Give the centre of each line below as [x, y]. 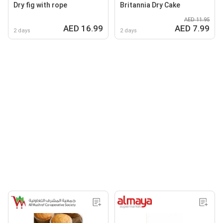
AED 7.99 [192, 28]
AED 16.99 [83, 28]
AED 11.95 [197, 19]
